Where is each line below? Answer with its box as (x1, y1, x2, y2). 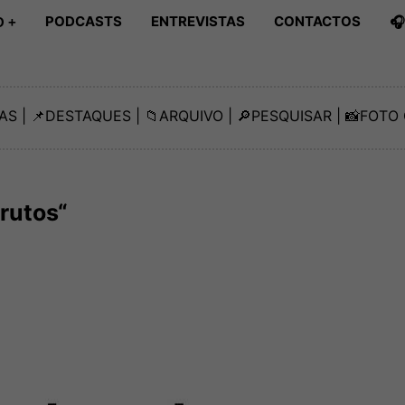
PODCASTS (45, 13, 122, 30)
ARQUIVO (159, 107, 223, 126)
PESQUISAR (251, 107, 332, 126)
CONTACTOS (274, 13, 361, 30)
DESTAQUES (45, 107, 131, 126)
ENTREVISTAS (151, 13, 245, 30)
